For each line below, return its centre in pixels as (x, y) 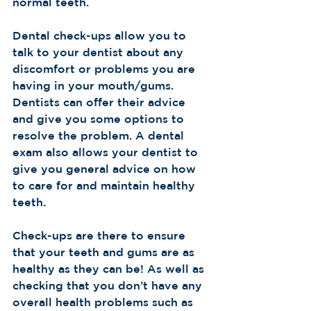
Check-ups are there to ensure (101, 235)
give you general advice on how (106, 169)
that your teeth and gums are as (105, 252)
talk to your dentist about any (100, 52)
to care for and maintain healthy (106, 185)
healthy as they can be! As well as (110, 269)
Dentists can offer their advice (101, 102)
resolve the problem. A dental (100, 135)
